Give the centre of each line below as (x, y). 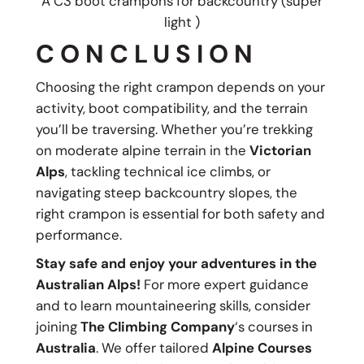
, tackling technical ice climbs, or (167, 172)
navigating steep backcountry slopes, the (166, 193)
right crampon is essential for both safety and (180, 214)
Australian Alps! (88, 285)
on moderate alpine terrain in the (142, 151)
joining (58, 327)
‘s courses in (273, 327)
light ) (182, 22)
